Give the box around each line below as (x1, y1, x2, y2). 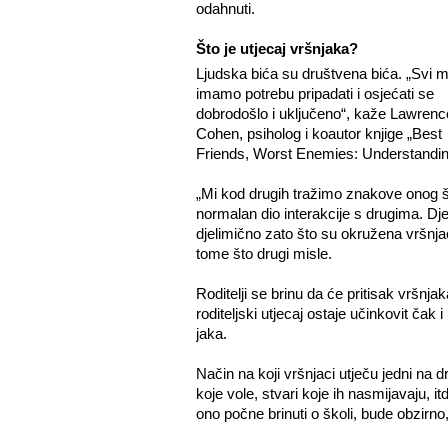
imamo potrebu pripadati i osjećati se (195, 85, 434, 102)
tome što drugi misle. (195, 245, 332, 262)
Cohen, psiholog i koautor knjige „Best (195, 125, 442, 142)
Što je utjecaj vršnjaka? (195, 40, 358, 57)
